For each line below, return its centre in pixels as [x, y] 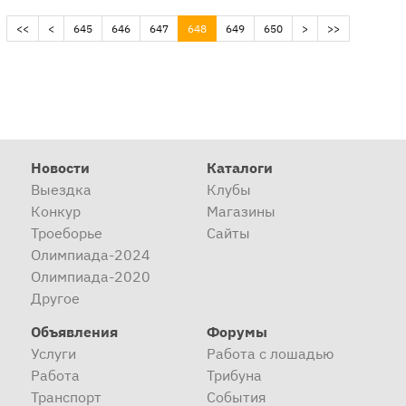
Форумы [237, 332]
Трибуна [234, 376]
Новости [60, 168]
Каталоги [239, 168]
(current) [227, 28]
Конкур [56, 212]
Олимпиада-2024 [91, 255]
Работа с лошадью [270, 354]
